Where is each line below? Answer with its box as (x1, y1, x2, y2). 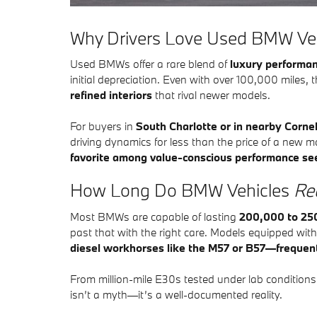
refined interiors (70, 88, 152, 102)
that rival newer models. (152, 88, 270, 102)
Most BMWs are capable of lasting (70, 209, 239, 224)
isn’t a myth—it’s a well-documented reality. (70, 287, 282, 301)
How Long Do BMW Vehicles (70, 178, 294, 202)
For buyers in (70, 119, 136, 133)
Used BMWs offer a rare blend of (70, 57, 230, 71)
